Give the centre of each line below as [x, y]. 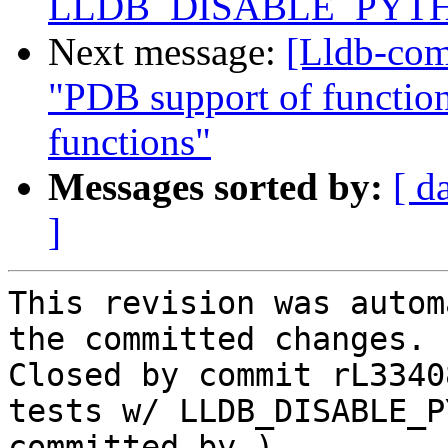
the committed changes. [217, 339]
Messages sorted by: [215, 187]
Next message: [167, 52]
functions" [129, 142]
